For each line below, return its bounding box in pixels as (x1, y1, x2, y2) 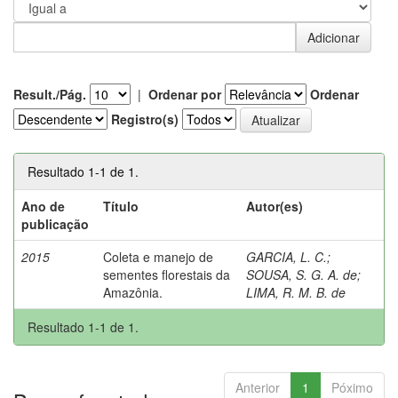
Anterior (235, 378, 280, 396)
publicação (21, 214, 89, 233)
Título (103, 196, 139, 215)
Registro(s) (111, 109, 179, 128)
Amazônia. (103, 283, 163, 301)
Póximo (331, 378, 373, 396)
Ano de (21, 196, 65, 215)
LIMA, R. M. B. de (246, 283, 346, 301)
